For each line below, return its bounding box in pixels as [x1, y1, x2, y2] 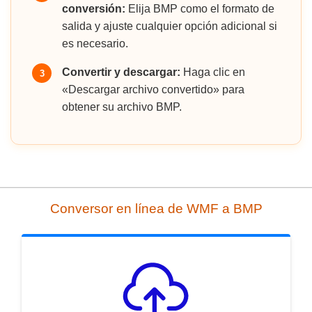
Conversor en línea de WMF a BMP [49, 201, 263, 217]
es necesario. [62, 38, 128, 50]
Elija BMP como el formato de [125, 3, 274, 15]
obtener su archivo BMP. [62, 101, 182, 114]
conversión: [62, 3, 125, 15]
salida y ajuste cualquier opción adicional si [62, 20, 277, 33]
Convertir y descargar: [62, 66, 180, 79]
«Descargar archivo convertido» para [62, 84, 244, 96]
